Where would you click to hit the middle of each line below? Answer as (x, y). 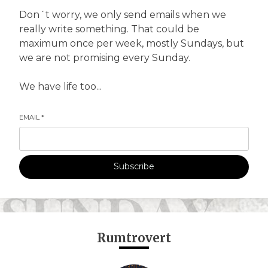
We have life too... (60, 86)
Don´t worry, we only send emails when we (123, 14)
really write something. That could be (109, 29)
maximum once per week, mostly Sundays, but (132, 43)
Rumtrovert (134, 237)
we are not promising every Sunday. (105, 57)
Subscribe (134, 167)
